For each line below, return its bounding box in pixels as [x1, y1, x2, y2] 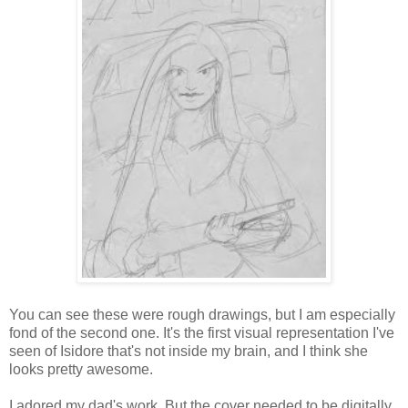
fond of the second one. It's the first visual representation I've [9, 324, 394, 341]
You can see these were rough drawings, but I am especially [9, 306, 395, 322]
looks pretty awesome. [9, 361, 153, 377]
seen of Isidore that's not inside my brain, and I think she [9, 342, 368, 359]
